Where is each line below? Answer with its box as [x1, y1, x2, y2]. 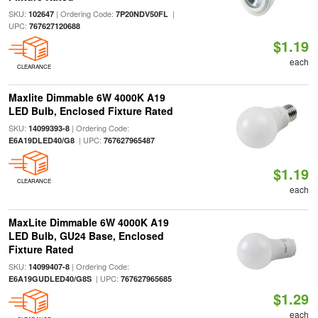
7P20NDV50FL [115, 9, 168, 19]
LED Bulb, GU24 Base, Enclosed [8, 229, 164, 243]
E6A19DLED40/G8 [8, 135, 75, 146]
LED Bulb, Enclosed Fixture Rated [8, 104, 173, 118]
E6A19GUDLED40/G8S [8, 273, 92, 284]
